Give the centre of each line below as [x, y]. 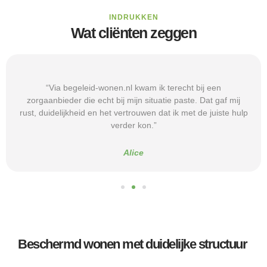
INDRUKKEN [133, 18]
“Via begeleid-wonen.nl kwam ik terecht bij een [133, 88]
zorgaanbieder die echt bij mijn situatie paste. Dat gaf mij [133, 100]
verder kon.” [133, 125]
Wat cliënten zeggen [133, 33]
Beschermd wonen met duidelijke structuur [132, 244]
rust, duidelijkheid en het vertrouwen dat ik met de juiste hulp [133, 113]
